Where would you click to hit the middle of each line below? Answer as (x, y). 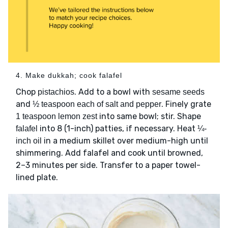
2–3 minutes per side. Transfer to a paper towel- (108, 165)
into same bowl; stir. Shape (149, 116)
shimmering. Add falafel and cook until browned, (109, 153)
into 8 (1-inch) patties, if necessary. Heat (118, 128)
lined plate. (37, 177)
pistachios (56, 92)
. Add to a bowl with (113, 92)
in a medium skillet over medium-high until (125, 140)
